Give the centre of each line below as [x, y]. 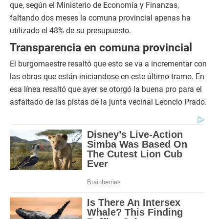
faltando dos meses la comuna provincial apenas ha [100, 18]
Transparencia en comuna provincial [101, 47]
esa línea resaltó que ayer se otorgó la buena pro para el [106, 89]
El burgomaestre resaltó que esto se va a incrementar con [108, 64]
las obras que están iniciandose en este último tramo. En [107, 77]
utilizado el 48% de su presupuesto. [70, 31]
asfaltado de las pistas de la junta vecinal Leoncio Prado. [108, 102]
